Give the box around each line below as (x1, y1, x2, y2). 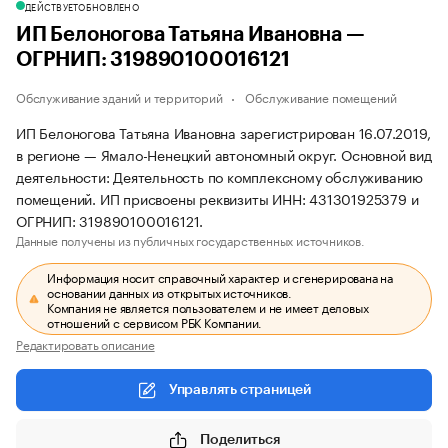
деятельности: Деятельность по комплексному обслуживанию (16, 165, 423, 187)
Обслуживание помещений (245, 87, 398, 106)
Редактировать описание (16, 334, 155, 353)
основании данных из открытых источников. (47, 282, 293, 301)
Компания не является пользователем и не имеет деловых (47, 297, 369, 316)
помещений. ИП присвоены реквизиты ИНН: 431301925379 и (16, 187, 419, 209)
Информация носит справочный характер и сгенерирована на (47, 267, 394, 286)
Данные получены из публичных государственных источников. (16, 230, 365, 249)
